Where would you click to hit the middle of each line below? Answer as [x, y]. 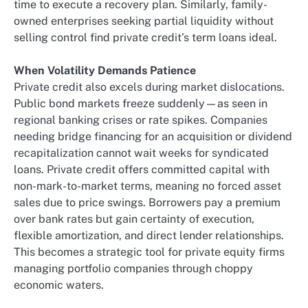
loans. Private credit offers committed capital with [142, 170]
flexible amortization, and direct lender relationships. [149, 236]
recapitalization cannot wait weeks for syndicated [141, 153]
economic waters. [59, 285]
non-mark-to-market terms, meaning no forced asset [147, 186]
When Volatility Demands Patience [105, 71]
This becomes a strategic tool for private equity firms [149, 252]
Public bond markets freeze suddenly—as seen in [141, 104]
